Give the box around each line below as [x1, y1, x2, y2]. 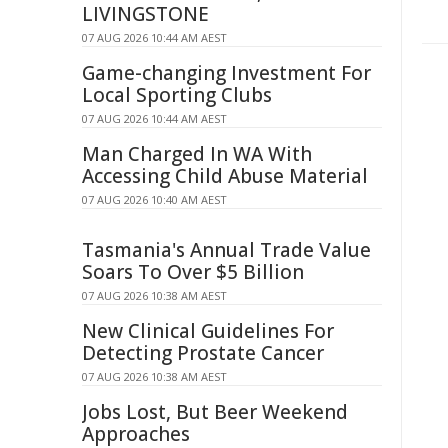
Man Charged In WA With [82, 141, 312, 167]
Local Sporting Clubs [82, 82, 272, 108]
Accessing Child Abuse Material [82, 163, 368, 189]
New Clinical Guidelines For [82, 318, 334, 344]
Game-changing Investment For [82, 60, 371, 86]
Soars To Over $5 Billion [82, 259, 304, 285]
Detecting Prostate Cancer [82, 340, 324, 366]
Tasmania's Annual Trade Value [82, 237, 371, 263]
